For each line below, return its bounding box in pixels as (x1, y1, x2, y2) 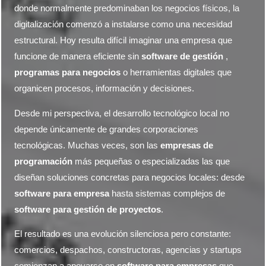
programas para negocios (14, 68, 121, 77)
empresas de (160, 140, 214, 150)
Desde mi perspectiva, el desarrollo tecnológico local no (14, 108, 230, 118)
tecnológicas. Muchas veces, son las (14, 140, 161, 150)
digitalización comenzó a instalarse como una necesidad (14, 20, 233, 29)
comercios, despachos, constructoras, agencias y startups (14, 245, 242, 255)
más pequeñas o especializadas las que (72, 156, 230, 166)
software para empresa (14, 188, 110, 198)
